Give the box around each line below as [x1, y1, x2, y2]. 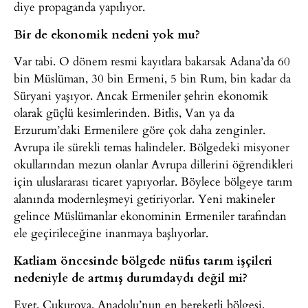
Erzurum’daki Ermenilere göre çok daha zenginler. [14, 121, 265, 139]
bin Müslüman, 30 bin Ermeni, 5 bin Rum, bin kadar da [14, 69, 291, 87]
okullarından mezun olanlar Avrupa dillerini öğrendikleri [14, 155, 294, 173]
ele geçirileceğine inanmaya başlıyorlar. [14, 224, 208, 242]
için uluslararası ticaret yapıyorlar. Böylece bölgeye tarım [14, 173, 292, 190]
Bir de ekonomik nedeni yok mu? [14, 25, 200, 42]
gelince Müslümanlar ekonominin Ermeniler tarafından [14, 207, 287, 225]
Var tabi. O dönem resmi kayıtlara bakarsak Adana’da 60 [14, 52, 290, 70]
